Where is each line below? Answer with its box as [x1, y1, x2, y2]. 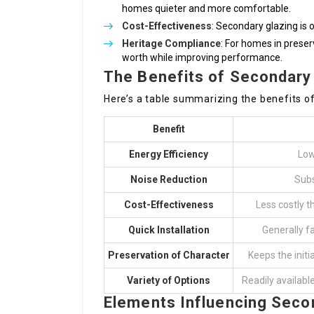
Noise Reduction [130, 174, 207, 186]
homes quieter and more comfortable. [122, 3, 291, 15]
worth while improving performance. [122, 52, 282, 64]
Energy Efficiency [129, 149, 208, 161]
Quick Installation [128, 224, 210, 236]
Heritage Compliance [122, 38, 221, 50]
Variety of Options [127, 275, 210, 287]
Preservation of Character [107, 250, 230, 261]
